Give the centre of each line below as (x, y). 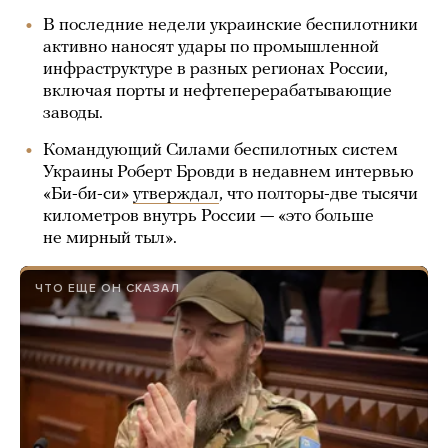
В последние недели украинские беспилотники (230, 25)
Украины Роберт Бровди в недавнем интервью (228, 172)
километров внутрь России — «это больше (208, 216)
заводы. (73, 113)
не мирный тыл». (110, 238)
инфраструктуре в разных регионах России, (215, 69)
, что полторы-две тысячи (318, 194)
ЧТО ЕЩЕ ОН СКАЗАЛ (107, 288)
